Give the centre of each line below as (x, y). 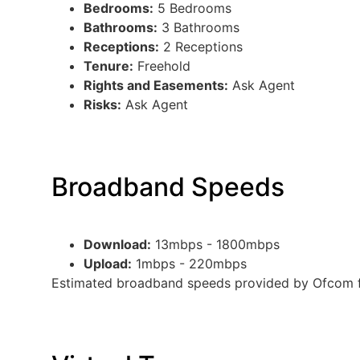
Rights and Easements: (156, 86)
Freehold (162, 66)
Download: (117, 245)
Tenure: (108, 66)
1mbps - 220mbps (189, 264)
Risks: (102, 105)
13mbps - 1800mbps (215, 245)
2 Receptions (201, 47)
